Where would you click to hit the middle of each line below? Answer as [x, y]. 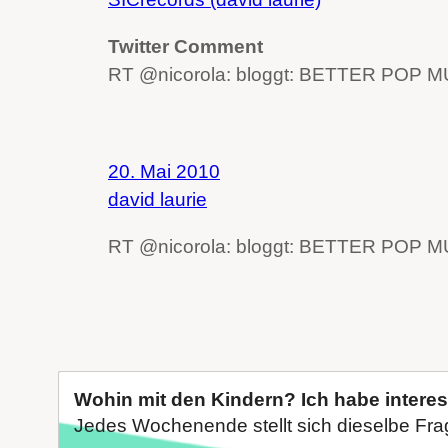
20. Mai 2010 [164, 172]
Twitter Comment [185, 47]
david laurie [157, 200]
